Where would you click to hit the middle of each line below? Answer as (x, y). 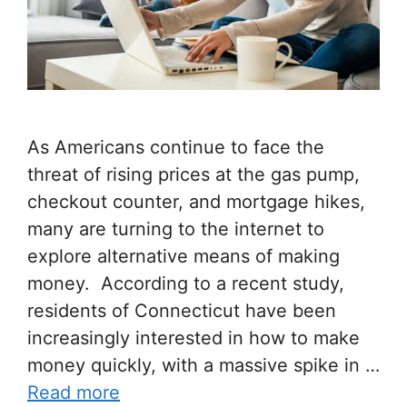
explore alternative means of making (184, 257)
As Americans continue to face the (176, 148)
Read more (74, 393)
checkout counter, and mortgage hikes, (196, 202)
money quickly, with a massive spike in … (203, 366)
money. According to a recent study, (186, 284)
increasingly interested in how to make (194, 338)
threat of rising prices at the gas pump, (194, 175)
